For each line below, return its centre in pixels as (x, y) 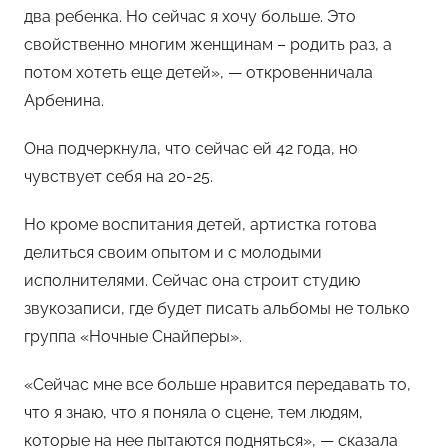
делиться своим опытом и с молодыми (173, 252)
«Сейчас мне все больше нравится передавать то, (217, 384)
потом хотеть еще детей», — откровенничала (198, 72)
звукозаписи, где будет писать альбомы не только (217, 308)
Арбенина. (64, 100)
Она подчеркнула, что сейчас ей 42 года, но (191, 148)
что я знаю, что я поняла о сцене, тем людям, (193, 412)
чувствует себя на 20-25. (118, 176)
